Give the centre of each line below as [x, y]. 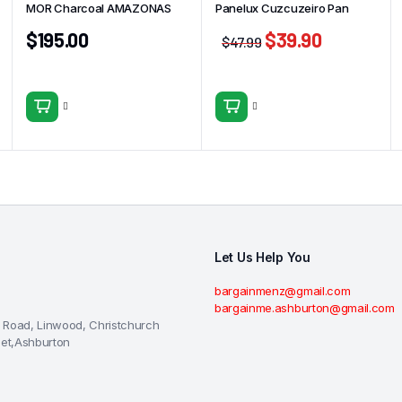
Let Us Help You [262, 258]
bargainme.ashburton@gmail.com [305, 308]
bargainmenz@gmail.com [283, 291]
